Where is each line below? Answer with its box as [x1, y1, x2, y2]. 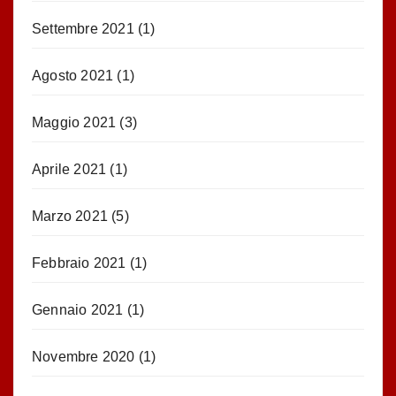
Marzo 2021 [32, 208, 108, 224]
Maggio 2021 [32, 114, 117, 130]
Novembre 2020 [32, 348, 135, 364]
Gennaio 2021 [32, 301, 124, 317]
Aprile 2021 [32, 161, 107, 177]
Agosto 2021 [32, 67, 114, 83]
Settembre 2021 [32, 20, 134, 36]
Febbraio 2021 [32, 255, 126, 270]
